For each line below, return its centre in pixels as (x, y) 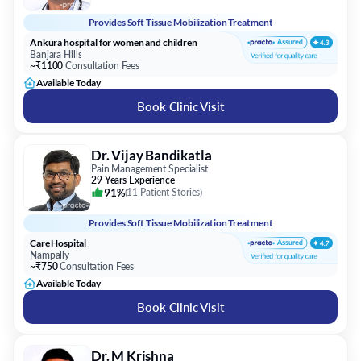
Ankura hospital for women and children (114, 42)
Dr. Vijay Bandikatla (151, 155)
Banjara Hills (56, 54)
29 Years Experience (133, 180)
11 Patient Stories (164, 192)
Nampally (50, 255)
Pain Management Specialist (149, 169)
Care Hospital (58, 243)
